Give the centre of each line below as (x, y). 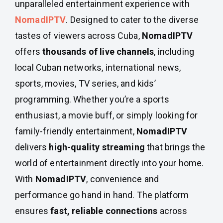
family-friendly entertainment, (76, 131)
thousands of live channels (98, 52)
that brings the (175, 147)
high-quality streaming (97, 147)
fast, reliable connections (104, 211)
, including (174, 52)
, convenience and (122, 179)
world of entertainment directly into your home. (110, 163)
